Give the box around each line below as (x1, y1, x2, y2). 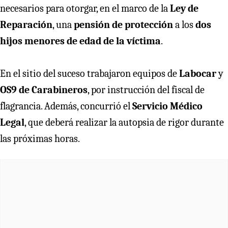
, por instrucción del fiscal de (88, 83, 205, 96)
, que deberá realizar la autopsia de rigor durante (24, 116, 224, 128)
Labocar (179, 67, 216, 79)
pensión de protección (74, 18, 173, 31)
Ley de (170, 2, 198, 14)
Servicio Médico (132, 100, 203, 112)
